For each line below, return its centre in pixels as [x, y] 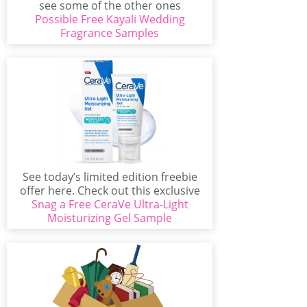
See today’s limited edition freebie [110, 177]
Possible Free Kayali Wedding [110, 19]
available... [110, 19]
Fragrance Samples [110, 33]
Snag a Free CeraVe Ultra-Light [110, 204]
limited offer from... [110, 204]
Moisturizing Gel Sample [110, 218]
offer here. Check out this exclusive [110, 191]
